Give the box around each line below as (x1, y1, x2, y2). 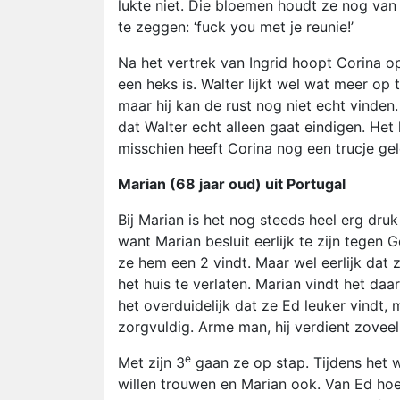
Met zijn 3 (118, 354, 185, 371)
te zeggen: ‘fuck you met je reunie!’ (118, 18, 354, 36)
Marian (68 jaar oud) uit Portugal (118, 175, 346, 193)
